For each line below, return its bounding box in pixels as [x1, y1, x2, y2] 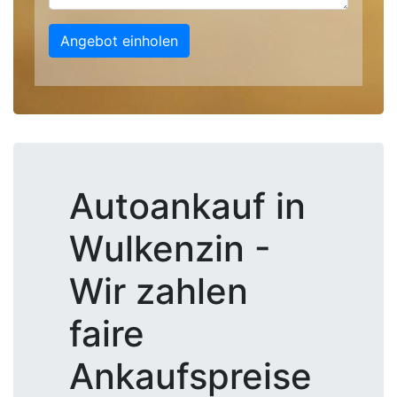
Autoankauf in [69, 184, 306, 228]
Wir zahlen [69, 269, 248, 313]
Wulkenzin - [69, 227, 271, 270]
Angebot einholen [60, 32, 178, 50]
